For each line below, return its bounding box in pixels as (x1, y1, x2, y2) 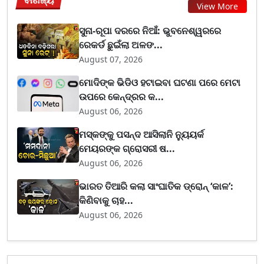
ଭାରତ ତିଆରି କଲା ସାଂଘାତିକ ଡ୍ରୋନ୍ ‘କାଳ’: (79, 180, 234, 193)
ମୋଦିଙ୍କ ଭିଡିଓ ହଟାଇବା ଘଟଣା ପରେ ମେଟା (79, 76, 241, 90)
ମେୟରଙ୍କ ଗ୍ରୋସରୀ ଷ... (79, 142, 176, 156)
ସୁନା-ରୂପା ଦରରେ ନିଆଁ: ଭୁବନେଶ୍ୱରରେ (79, 24, 222, 38)
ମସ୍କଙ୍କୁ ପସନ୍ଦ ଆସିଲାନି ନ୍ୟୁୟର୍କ (79, 128, 204, 141)
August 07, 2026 (79, 54, 143, 65)
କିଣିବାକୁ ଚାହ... (79, 194, 134, 207)
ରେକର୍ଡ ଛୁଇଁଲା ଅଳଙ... (79, 38, 163, 52)
